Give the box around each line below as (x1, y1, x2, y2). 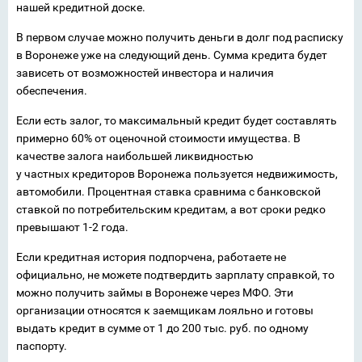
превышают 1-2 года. (16, 221, 128, 234)
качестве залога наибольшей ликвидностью (16, 149, 253, 162)
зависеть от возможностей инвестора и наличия (16, 66, 274, 79)
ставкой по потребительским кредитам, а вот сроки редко (16, 203, 326, 216)
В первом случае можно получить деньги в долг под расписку (16, 31, 343, 44)
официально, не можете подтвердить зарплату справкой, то (16, 268, 335, 281)
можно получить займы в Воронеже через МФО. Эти (16, 286, 293, 299)
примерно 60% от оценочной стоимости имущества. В (16, 132, 301, 145)
